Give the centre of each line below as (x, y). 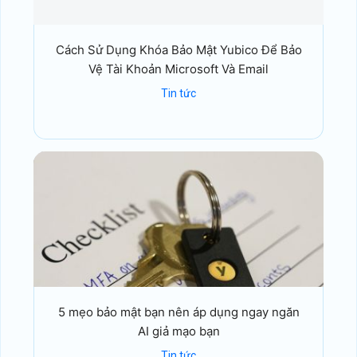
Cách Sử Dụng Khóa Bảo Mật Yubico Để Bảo (178, 50)
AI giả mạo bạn (178, 331)
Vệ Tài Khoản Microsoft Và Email (178, 69)
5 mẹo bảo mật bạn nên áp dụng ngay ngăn (178, 312)
